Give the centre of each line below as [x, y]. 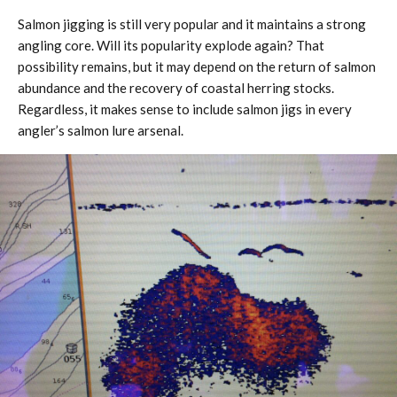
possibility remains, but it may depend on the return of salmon [197, 67]
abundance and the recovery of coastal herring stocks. [176, 88]
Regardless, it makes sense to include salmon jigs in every [185, 109]
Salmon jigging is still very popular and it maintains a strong [192, 24]
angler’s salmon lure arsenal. [101, 131]
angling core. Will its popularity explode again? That [171, 46]
